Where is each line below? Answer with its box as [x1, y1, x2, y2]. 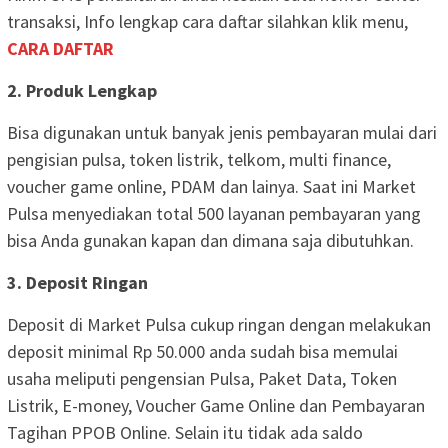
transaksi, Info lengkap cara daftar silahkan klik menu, [7, 9, 408, 33]
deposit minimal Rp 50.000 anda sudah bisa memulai [7, 339, 398, 363]
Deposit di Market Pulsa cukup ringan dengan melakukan [7, 312, 431, 336]
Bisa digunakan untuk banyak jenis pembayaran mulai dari [7, 120, 437, 144]
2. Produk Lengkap [7, 78, 157, 102]
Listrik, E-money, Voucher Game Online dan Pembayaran [7, 393, 425, 417]
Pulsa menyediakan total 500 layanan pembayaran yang [7, 201, 421, 225]
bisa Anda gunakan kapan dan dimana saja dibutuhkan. [7, 228, 414, 252]
